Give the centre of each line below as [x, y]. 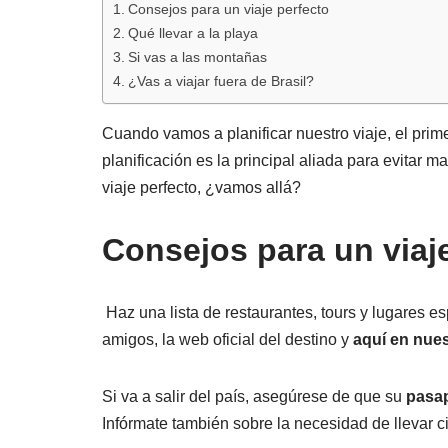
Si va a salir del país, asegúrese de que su [254, 397]
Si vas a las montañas [197, 57]
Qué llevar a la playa [192, 33]
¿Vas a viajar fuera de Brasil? [220, 81]
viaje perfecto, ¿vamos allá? [201, 188]
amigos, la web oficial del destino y [227, 340]
